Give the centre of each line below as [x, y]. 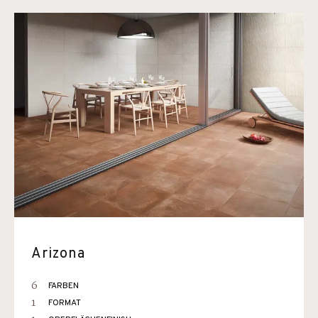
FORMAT [65, 303]
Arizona [58, 254]
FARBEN [64, 286]
